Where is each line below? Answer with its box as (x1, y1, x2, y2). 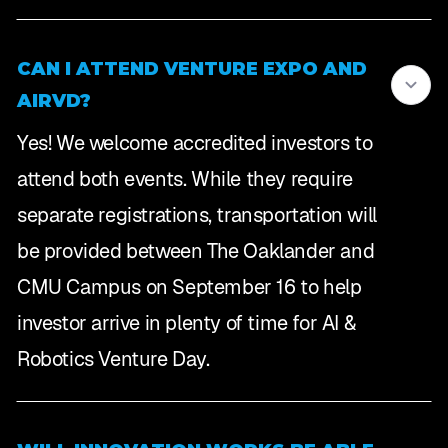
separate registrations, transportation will (17, 202, 377, 229)
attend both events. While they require (17, 166, 353, 193)
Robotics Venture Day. (17, 346, 210, 373)
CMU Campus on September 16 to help (17, 274, 362, 301)
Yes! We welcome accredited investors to (17, 130, 373, 157)
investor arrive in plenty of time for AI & (17, 310, 356, 337)
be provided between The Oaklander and (17, 238, 375, 265)
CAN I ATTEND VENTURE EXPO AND (17, 58, 367, 81)
